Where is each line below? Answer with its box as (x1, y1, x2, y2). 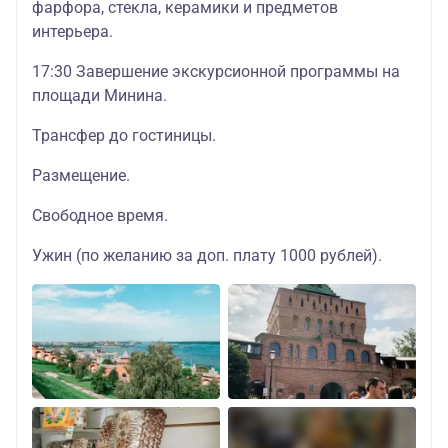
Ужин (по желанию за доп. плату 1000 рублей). (32, 246, 382, 265)
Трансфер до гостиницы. (32, 126, 216, 145)
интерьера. (32, 22, 113, 41)
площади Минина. (32, 86, 167, 105)
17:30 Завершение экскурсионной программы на (32, 62, 400, 81)
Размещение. (32, 166, 130, 185)
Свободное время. (32, 206, 168, 225)
